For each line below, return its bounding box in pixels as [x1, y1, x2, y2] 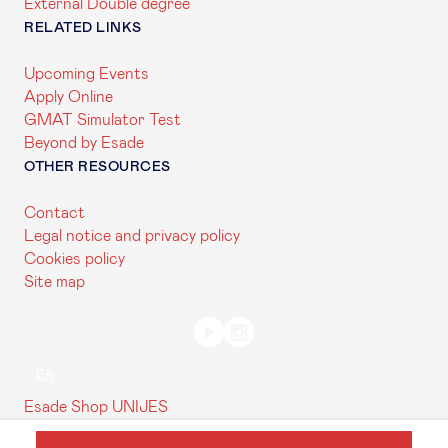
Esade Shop [24, 399, 108, 415]
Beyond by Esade [24, 135, 144, 151]
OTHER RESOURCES [24, 160, 171, 174]
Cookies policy [24, 251, 125, 267]
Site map [24, 274, 85, 290]
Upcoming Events [24, 66, 149, 82]
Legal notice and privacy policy [24, 228, 240, 244]
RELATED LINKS [24, 21, 142, 35]
